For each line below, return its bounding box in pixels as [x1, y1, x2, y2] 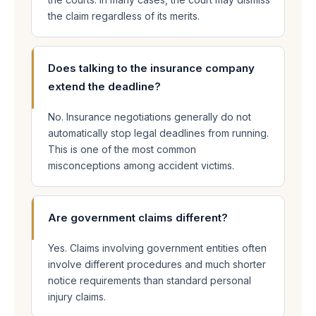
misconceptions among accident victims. [48, 159, 234, 171]
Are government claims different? [48, 211, 228, 224]
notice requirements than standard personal [48, 274, 251, 286]
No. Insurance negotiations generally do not [48, 111, 251, 123]
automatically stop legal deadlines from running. [48, 127, 269, 139]
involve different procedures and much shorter [48, 258, 266, 270]
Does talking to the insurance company [48, 61, 255, 75]
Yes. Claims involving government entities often [48, 242, 267, 254]
